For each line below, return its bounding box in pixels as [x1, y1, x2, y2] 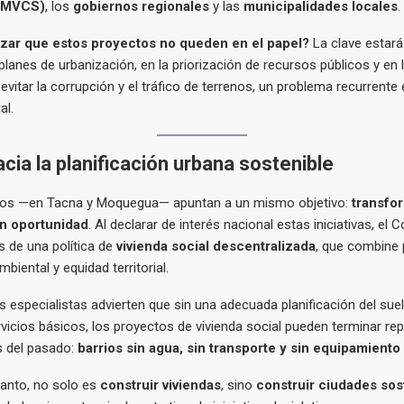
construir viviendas [99, 377, 221, 394]
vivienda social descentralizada [115, 238, 316, 255]
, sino [220, 377, 256, 394]
